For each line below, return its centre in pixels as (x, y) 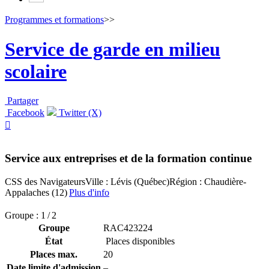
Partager (23, 101)
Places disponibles (139, 241)
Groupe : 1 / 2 (31, 215)
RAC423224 (128, 228)
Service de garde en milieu (113, 49)
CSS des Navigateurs (45, 181)
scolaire (36, 71)
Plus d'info (89, 192)
